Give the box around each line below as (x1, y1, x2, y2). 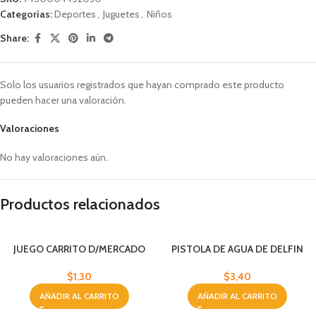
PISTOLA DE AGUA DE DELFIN (171, 242, 303, 255)
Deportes (54, 7, 96, 20)
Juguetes (103, 7, 140, 20)
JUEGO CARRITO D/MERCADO (13, 242, 145, 255)
